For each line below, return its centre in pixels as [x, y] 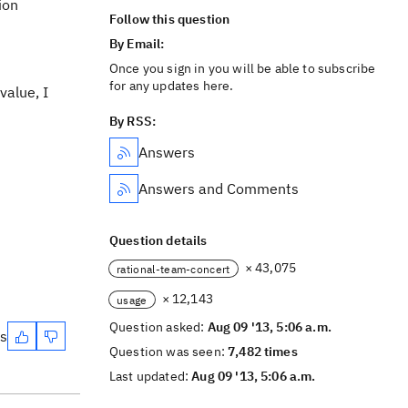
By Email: [138, 44]
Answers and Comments [219, 189]
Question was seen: [169, 352]
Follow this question [170, 19]
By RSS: [133, 121]
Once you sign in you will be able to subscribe [243, 68]
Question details [158, 240]
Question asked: [158, 327]
